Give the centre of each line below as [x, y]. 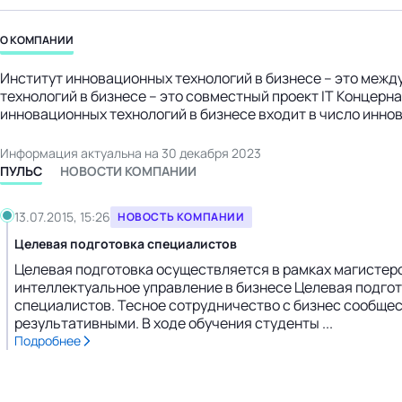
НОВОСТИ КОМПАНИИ [128, 171]
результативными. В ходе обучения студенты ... [174, 323]
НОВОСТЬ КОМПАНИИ [181, 217]
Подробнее [48, 341]
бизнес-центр [72, 17]
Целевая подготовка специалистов [126, 244]
